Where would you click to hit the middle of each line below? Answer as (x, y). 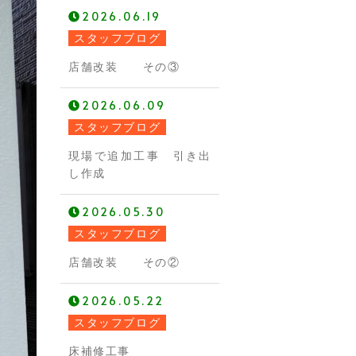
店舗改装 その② (124, 262)
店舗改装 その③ (124, 67)
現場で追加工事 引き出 (140, 156)
